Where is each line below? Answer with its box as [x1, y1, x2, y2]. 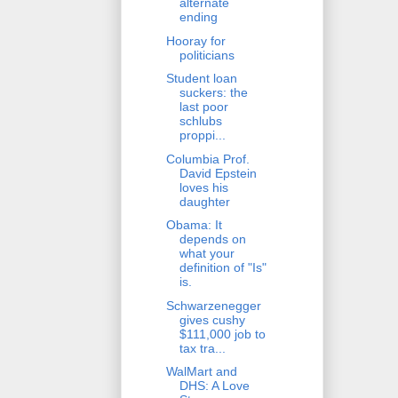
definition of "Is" [179, 260, 267, 275]
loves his [179, 179, 228, 195]
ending [179, 10, 218, 25]
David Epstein [179, 165, 257, 180]
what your [179, 246, 235, 261]
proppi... [179, 128, 226, 143]
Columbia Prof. [165, 151, 250, 166]
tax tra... [179, 340, 226, 355]
